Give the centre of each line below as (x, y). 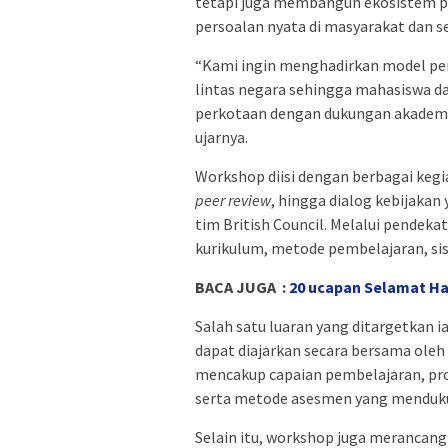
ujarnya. (221, 137)
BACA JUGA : (242, 287)
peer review (233, 200)
